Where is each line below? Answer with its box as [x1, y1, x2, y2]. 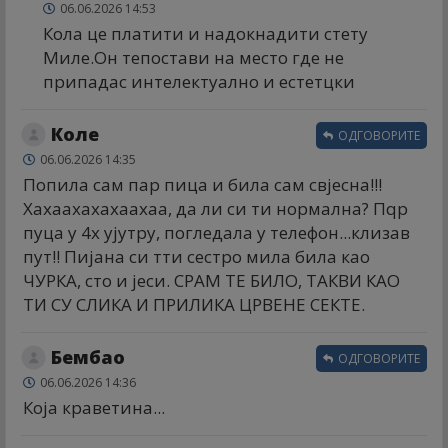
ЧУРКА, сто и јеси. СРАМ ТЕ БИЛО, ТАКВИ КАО [23, 268, 400, 292]
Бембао [51, 344, 125, 369]
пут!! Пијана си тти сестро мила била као [23, 244, 370, 268]
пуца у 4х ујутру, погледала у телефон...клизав [23, 220, 410, 244]
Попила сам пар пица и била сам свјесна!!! [23, 172, 382, 196]
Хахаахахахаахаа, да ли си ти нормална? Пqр [23, 196, 408, 220]
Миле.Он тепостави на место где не [43, 45, 344, 69]
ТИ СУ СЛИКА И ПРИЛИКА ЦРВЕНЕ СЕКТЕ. [23, 292, 365, 316]
